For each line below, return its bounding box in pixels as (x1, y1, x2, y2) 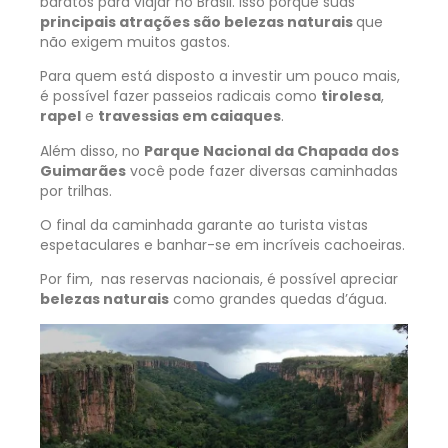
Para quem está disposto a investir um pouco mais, (40, 66, 400, 87)
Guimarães (40, 160, 126, 181)
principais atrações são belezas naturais (40, 11, 356, 32)
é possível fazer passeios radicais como (40, 86, 321, 107)
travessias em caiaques (98, 106, 281, 127)
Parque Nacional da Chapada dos (144, 140, 399, 161)
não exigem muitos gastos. (40, 31, 230, 52)
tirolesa (321, 86, 381, 107)
